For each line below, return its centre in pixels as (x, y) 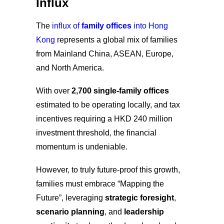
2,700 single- (95, 90)
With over (54, 90)
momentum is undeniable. (82, 146)
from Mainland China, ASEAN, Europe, (105, 53)
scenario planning (70, 211)
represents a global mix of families (116, 39)
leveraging (85, 197)
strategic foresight (139, 197)
